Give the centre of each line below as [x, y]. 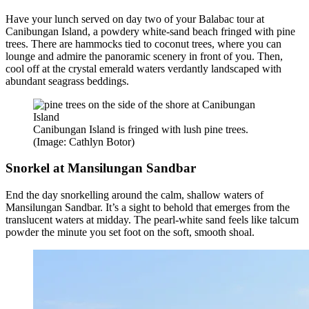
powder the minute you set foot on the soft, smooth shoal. [130, 232]
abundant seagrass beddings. [67, 81]
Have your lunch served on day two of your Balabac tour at [135, 19]
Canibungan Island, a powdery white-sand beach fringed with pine [150, 31]
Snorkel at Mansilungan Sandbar [101, 168]
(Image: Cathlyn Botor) [84, 141]
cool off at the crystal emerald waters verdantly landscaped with [143, 68]
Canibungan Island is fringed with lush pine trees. [141, 129]
